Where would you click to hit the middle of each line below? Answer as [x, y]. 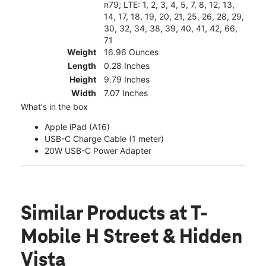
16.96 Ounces [131, 52]
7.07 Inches [126, 93]
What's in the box [54, 106]
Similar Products [95, 214]
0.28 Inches [127, 65]
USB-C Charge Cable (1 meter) [104, 138]
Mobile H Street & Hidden [132, 237]
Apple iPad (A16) [77, 126]
